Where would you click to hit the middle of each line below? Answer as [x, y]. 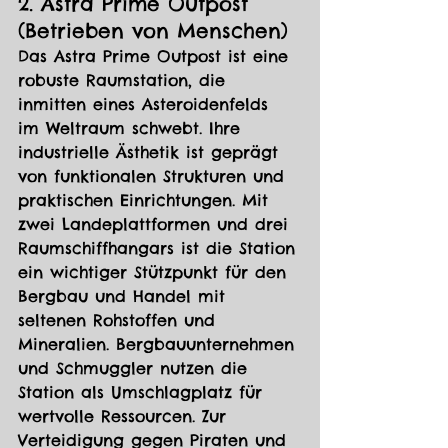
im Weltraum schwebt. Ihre [132, 128]
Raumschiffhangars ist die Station [160, 248]
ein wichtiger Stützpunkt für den [155, 272]
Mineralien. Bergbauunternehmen [159, 344]
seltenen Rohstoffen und [120, 320]
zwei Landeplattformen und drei [156, 224]
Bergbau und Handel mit [125, 296]
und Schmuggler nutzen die [136, 368]
